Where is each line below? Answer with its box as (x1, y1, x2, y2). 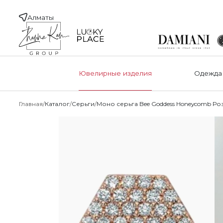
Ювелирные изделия (79, 69, 152, 78)
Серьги (72, 100, 95, 108)
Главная (19, 100, 43, 108)
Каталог (45, 100, 70, 108)
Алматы (27, 13, 54, 21)
